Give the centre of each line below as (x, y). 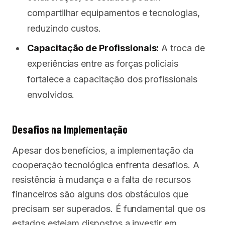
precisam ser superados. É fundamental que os (109, 209)
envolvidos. (51, 95)
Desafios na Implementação (70, 129)
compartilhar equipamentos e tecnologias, (114, 13)
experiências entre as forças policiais (103, 64)
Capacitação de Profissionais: (93, 48)
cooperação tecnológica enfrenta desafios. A (106, 165)
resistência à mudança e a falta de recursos (101, 180)
